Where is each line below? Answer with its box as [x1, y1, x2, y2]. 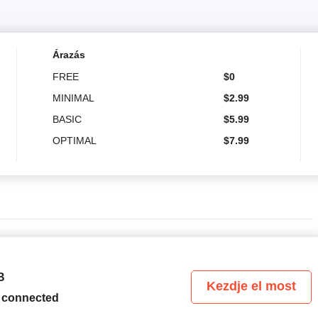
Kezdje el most [207, 279, 296, 294]
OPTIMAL [53, 134, 97, 146]
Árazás [53, 48, 85, 60]
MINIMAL [53, 92, 94, 104]
